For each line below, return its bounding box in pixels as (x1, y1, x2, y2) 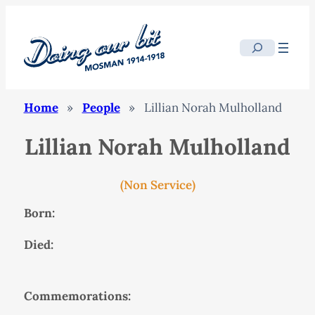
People (82, 100, 120, 116)
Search (239, 40, 277, 56)
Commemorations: (23, 288, 131, 304)
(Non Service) (120, 176, 195, 193)
